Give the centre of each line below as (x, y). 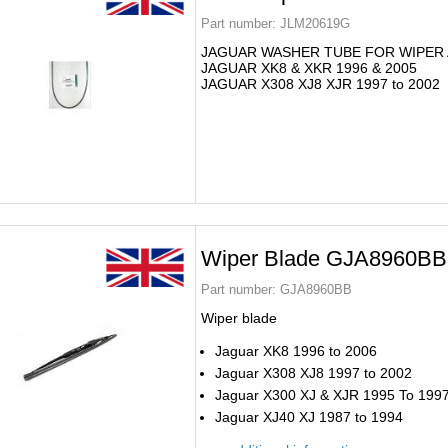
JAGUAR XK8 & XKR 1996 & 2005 (309, 68)
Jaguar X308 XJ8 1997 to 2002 (313, 373)
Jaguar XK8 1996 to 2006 (298, 351)
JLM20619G (313, 23)
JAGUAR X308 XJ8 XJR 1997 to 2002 (320, 84)
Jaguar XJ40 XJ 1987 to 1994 (309, 417)
